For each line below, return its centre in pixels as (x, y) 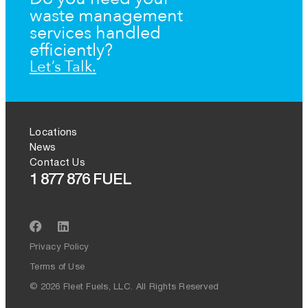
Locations (54, 132)
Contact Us (57, 162)
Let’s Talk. (63, 65)
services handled (95, 31)
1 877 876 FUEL (80, 177)
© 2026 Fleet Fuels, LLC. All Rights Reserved (124, 286)
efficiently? (71, 48)
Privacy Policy (59, 246)
